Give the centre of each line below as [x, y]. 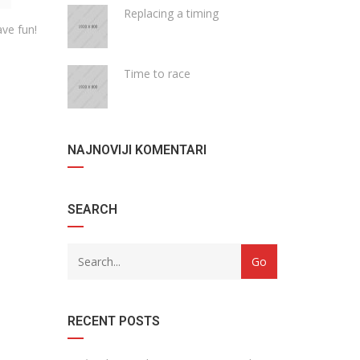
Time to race [157, 74]
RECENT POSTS [113, 321]
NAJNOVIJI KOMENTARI [137, 150]
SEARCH [92, 209]
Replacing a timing [171, 13]
